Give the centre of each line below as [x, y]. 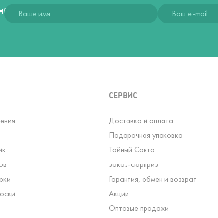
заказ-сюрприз [134, 164]
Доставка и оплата [141, 120]
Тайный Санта [132, 150]
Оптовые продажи [139, 208]
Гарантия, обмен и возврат [153, 179]
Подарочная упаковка [146, 135]
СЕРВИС [123, 95]
